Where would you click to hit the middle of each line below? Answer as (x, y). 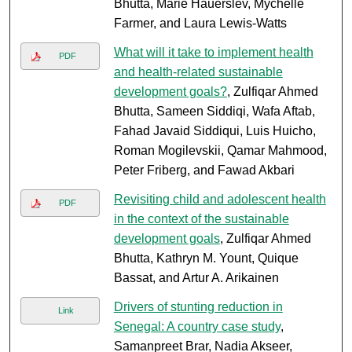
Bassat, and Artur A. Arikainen (196, 278)
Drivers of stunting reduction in (198, 307)
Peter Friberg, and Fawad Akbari (204, 170)
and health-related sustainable (198, 72)
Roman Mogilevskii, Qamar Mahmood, (220, 151)
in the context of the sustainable (201, 219)
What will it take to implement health (213, 53)
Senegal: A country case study (197, 327)
